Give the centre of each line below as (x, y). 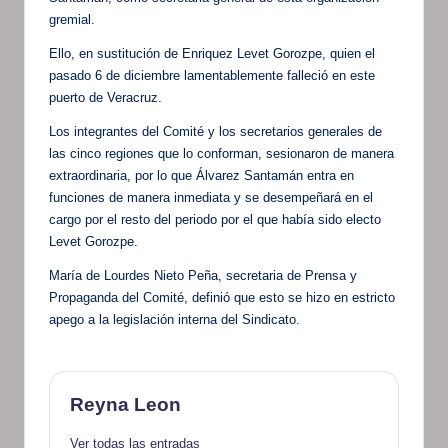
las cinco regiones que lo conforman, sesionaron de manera (221, 154)
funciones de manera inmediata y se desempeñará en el (211, 198)
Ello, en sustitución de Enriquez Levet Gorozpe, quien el (212, 54)
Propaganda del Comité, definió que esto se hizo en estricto (222, 298)
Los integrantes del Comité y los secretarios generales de (215, 132)
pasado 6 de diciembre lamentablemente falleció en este (212, 76)
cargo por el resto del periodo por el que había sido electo (215, 220)
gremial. (72, 20)
